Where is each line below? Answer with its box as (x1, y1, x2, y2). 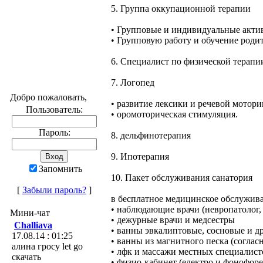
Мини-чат (10, 208, 50, 218)
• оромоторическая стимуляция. (111, 109, 238, 119)
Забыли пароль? (22, 185, 86, 195)
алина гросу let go (12, 241, 83, 251)
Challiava (14, 220, 52, 230)
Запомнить (38, 164, 82, 174)
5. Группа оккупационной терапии (111, 4, 251, 14)
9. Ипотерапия (111, 151, 169, 161)
